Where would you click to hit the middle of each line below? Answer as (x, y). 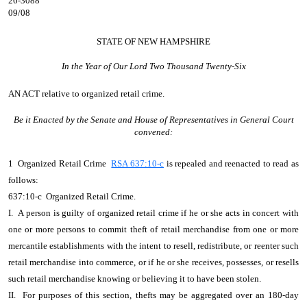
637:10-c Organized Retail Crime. (74, 196)
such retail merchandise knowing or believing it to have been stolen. (137, 279)
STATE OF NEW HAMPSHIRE (153, 41)
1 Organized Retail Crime (60, 163)
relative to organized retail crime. (103, 94)
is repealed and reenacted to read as (232, 163)
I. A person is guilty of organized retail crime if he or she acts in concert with (153, 213)
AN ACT (25, 94)
